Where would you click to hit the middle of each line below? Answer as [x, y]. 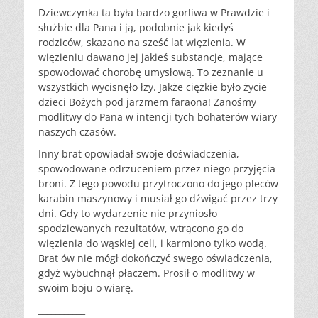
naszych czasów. [77, 131]
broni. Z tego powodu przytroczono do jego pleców [158, 183]
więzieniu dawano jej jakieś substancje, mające [150, 57]
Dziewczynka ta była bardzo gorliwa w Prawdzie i [154, 12]
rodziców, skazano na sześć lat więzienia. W [142, 42]
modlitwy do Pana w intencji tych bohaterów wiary [158, 116]
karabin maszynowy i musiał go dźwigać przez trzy [158, 198]
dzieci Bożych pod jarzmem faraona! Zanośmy [147, 102]
